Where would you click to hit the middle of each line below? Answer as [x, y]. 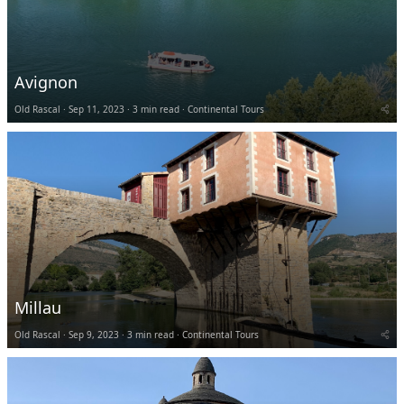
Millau [38, 307]
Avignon [46, 82]
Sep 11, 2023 [96, 109]
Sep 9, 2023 [94, 334]
